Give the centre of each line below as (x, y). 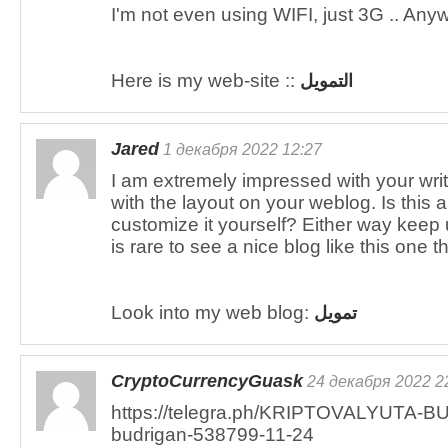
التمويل (326, 81)
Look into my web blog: (212, 312)
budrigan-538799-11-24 (212, 434)
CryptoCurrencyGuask (207, 381)
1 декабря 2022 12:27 (240, 149)
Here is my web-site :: (205, 80)
